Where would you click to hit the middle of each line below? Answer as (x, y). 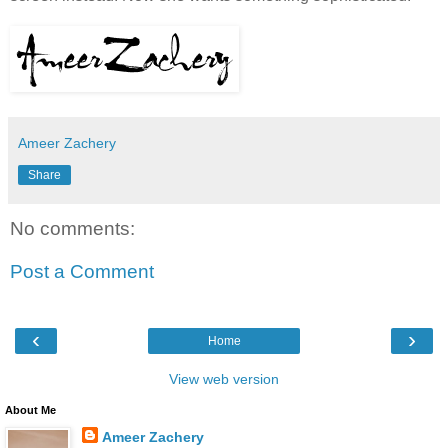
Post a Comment (82, 272)
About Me (30, 409)
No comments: (72, 228)
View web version (224, 378)
